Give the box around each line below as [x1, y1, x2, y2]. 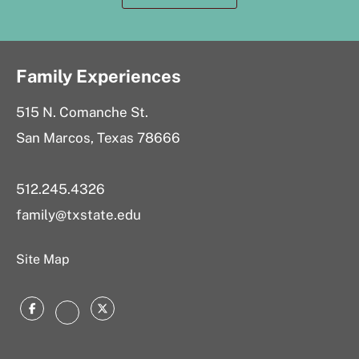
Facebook [30, 302, 103, 322]
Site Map [16, 252, 70, 267]
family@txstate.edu [16, 207, 141, 223]
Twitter [101, 302, 155, 322]
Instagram [66, 306, 143, 326]
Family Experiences [16, 66, 181, 87]
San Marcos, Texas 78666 [16, 130, 180, 146]
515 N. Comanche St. [16, 104, 148, 120]
